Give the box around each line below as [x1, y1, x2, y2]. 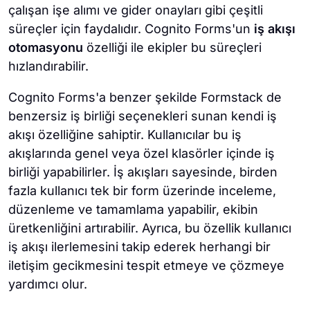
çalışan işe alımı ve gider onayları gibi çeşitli [8, 3, 263, 18]
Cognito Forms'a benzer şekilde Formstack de [8, 90, 282, 105]
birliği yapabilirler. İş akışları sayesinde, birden [8, 165, 277, 180]
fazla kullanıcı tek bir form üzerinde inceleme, [8, 183, 276, 199]
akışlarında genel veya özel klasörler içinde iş [8, 146, 275, 161]
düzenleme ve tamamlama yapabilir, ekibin [8, 202, 258, 217]
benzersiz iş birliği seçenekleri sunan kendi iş [8, 109, 277, 124]
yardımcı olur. [8, 277, 87, 292]
